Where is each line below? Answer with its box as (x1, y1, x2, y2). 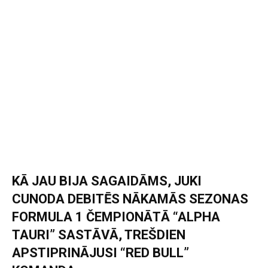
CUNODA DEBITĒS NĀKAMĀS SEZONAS (12, 191, 248, 207)
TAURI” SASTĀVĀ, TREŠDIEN (12, 227, 185, 243)
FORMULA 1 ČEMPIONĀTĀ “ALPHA (12, 209, 220, 225)
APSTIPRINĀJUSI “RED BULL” (12, 245, 189, 261)
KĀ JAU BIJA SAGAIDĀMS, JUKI (12, 173, 202, 189)
